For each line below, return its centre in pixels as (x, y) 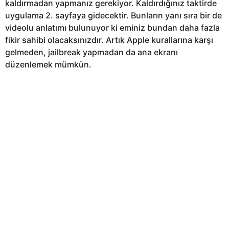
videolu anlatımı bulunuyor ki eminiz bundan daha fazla (112, 27)
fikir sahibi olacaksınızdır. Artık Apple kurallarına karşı (109, 40)
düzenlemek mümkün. (48, 64)
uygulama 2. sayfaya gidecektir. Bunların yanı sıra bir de (113, 15)
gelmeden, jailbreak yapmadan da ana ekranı (91, 52)
